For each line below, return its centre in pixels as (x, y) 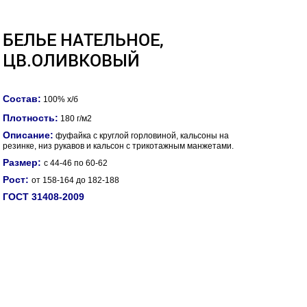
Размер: (23, 163)
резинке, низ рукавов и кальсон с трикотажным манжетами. (118, 146)
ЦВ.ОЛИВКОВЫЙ (71, 60)
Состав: (22, 99)
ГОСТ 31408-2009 (52, 197)
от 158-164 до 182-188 (75, 181)
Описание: (28, 135)
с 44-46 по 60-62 (76, 163)
